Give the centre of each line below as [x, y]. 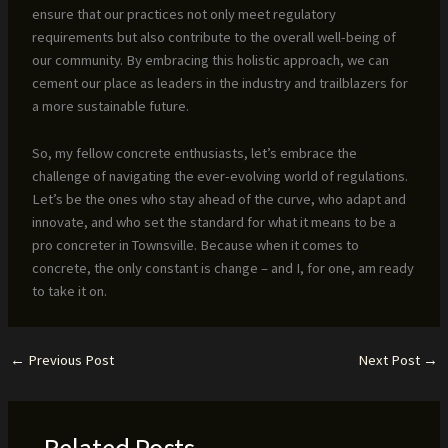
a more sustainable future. [110, 106]
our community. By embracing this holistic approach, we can [210, 60]
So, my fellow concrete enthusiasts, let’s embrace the [194, 152]
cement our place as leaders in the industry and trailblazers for [219, 83]
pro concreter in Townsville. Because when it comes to [195, 244]
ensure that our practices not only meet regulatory [183, 14]
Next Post [391, 359]
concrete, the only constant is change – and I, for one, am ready [222, 267]
